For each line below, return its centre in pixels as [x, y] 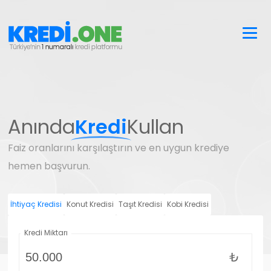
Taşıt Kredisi [141, 204]
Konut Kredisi [90, 204]
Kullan [156, 127]
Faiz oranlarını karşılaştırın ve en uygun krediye [119, 148]
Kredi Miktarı [46, 233]
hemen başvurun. [49, 166]
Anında [42, 127]
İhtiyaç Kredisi [36, 204]
